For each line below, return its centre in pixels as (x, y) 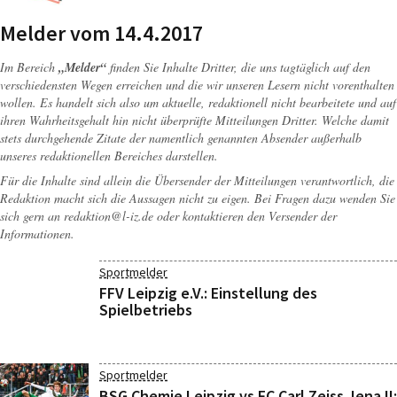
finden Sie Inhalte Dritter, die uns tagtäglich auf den (238, 67)
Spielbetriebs (146, 310)
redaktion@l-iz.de (109, 216)
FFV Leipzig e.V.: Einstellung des (208, 293)
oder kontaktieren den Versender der (245, 216)
